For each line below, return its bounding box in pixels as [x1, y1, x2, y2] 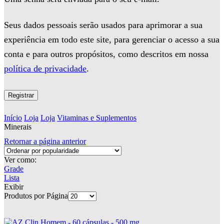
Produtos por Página [4, 191, 68, 200]
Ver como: [4, 155, 36, 164]
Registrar [8, 91, 34, 99]
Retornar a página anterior [4, 137, 86, 146]
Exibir [4, 182, 23, 191]
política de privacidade [4, 63, 86, 74]
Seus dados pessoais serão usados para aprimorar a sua [4, 20, 202, 30]
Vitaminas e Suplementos [57, 113, 136, 122]
